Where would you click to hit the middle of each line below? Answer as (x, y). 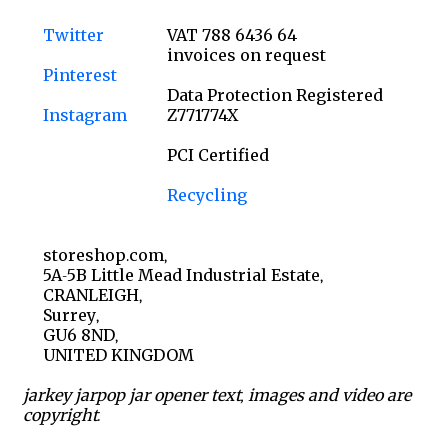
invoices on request (246, 55)
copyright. (61, 415)
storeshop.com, (104, 255)
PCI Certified (217, 155)
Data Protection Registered (274, 95)
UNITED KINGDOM (118, 355)
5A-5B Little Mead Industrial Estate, (182, 275)
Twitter (73, 35)
